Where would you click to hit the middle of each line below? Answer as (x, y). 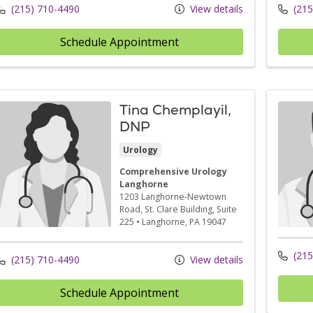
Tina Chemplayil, (175, 109)
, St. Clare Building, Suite (188, 209)
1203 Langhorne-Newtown (173, 196)
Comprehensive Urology (173, 171)
